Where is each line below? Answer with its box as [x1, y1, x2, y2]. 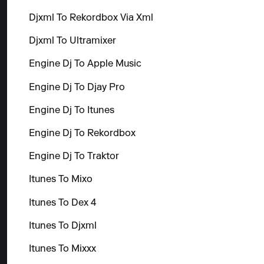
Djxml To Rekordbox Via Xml [28, 14, 153, 24]
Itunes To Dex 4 [28, 198, 96, 208]
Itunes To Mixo [28, 175, 93, 185]
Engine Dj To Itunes [28, 105, 114, 115]
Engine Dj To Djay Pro [28, 82, 125, 93]
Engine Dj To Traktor [28, 152, 119, 162]
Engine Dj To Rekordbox [28, 129, 136, 139]
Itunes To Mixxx [28, 244, 96, 254]
